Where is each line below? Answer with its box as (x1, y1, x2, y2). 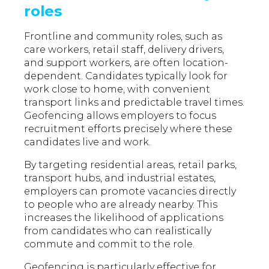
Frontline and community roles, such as (24, 31, 223, 43)
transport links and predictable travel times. (24, 97, 245, 109)
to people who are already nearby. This (24, 199, 218, 211)
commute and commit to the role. (24, 238, 195, 250)
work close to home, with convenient (24, 83, 211, 95)
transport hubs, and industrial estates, (24, 172, 216, 184)
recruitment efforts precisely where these (24, 123, 233, 135)
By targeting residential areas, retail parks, (24, 159, 237, 171)
